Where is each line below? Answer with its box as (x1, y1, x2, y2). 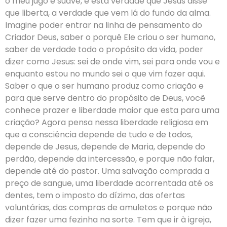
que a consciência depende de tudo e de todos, (5, 129, 193, 140)
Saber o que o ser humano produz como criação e (5, 80, 204, 92)
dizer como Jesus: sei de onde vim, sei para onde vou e (5, 56, 220, 67)
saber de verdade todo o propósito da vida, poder (5, 44, 203, 55)
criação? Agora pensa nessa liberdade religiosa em (5, 117, 208, 128)
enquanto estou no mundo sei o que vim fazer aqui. (5, 68, 205, 80)
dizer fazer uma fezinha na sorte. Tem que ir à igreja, (5, 214, 211, 225)
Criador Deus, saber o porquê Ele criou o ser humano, (5, 31, 215, 43)
